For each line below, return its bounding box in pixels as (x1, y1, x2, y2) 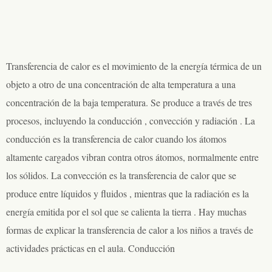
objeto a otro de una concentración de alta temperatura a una (6, 78, 236, 90)
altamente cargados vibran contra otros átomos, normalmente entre (6, 151, 259, 163)
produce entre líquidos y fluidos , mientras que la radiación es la (6, 187, 249, 200)
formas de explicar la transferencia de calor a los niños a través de (6, 223, 253, 236)
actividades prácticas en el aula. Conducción (6, 242, 175, 254)
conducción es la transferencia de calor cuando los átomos (6, 132, 226, 145)
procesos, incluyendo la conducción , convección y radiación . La (6, 114, 255, 127)
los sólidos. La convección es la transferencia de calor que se (6, 169, 236, 182)
